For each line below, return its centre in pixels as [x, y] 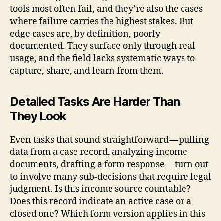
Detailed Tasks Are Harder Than [95, 101]
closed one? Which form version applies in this [108, 214]
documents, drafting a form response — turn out [109, 164]
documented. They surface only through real [103, 46]
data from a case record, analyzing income [99, 152]
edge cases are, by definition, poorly [85, 34]
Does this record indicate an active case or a [101, 201]
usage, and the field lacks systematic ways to [102, 58]
